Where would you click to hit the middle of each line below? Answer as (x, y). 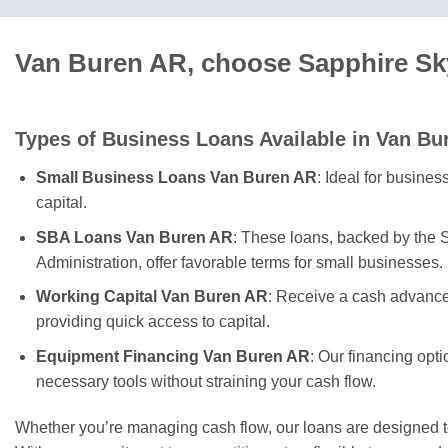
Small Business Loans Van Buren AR (176, 178)
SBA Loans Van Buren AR (134, 237)
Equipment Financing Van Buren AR (172, 356)
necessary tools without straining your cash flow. (205, 381)
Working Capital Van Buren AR (151, 297)
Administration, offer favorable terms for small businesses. (239, 262)
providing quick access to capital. (152, 322)
